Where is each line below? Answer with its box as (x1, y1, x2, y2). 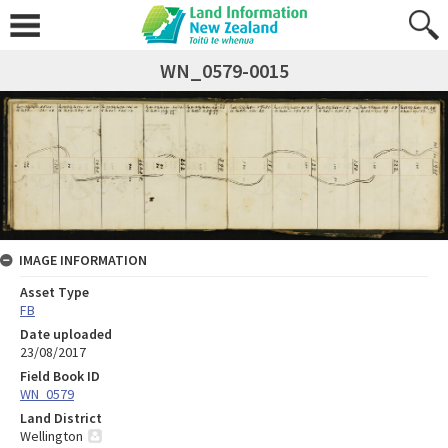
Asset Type (20, 283, 89, 302)
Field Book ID (20, 367, 100, 386)
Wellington (20, 427, 83, 446)
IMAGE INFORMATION (19, 251, 147, 270)
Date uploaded (20, 325, 112, 344)
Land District (20, 409, 102, 428)
